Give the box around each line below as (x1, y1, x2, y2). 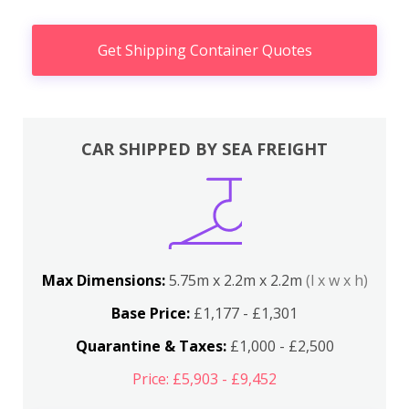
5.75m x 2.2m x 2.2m (168, 270, 306, 291)
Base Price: (111, 303, 190, 324)
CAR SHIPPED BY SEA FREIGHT (81, 138, 328, 161)
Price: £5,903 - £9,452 (132, 369, 277, 390)
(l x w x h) (305, 270, 368, 291)
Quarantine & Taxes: (75, 336, 226, 357)
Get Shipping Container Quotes (97, 39, 312, 60)
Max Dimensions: (41, 270, 169, 291)
